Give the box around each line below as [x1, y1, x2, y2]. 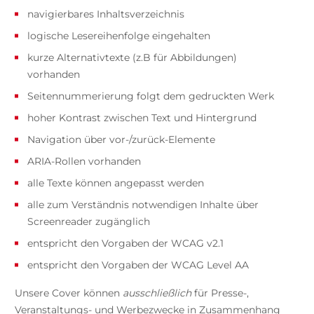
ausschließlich [122, 286, 191, 299]
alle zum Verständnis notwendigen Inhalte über [27, 198, 259, 211]
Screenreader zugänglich [27, 214, 150, 228]
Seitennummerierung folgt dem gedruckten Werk [27, 89, 274, 102]
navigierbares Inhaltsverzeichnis [27, 7, 184, 20]
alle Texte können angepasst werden [27, 176, 204, 189]
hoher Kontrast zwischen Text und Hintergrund [27, 111, 257, 124]
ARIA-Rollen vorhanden [27, 154, 141, 168]
